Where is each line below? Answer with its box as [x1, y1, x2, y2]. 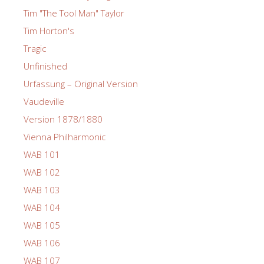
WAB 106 [24, 236, 60, 249]
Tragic [24, 42, 46, 54]
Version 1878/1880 [24, 113, 103, 125]
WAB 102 [24, 166, 60, 178]
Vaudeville [24, 95, 64, 107]
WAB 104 [24, 201, 60, 213]
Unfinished [24, 60, 67, 72]
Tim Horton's [24, 24, 74, 37]
